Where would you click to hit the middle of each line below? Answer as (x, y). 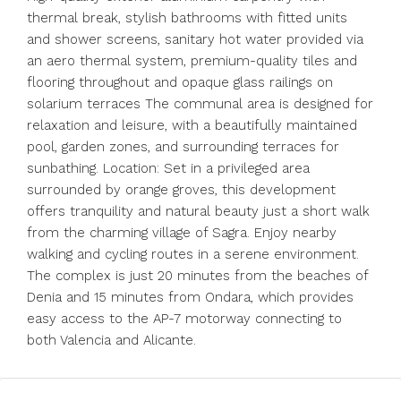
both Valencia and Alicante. (111, 340)
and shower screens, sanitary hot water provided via (195, 39)
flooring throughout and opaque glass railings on (180, 82)
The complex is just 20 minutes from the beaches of (197, 276)
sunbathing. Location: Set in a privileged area (168, 168)
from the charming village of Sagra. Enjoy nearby (182, 233)
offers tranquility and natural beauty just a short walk (198, 211)
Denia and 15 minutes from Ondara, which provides (190, 297)
